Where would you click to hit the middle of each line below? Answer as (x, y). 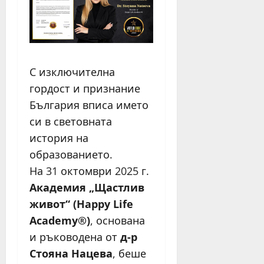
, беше (129, 253)
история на (59, 138)
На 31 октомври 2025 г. (89, 171)
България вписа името (89, 105)
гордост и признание (85, 88)
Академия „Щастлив (87, 187)
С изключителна (72, 72)
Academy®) (60, 220)
